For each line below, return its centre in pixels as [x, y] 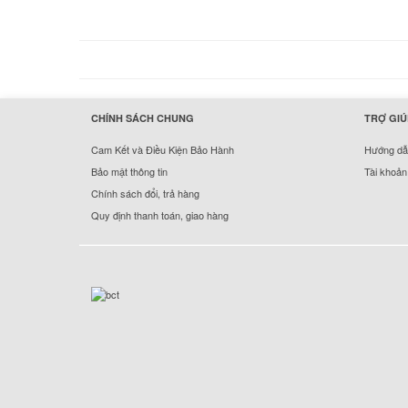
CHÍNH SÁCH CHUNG [143, 117]
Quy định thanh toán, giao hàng [160, 214]
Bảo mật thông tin [129, 171]
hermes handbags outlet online [79, 109]
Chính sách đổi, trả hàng [145, 193]
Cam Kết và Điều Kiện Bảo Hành [163, 149]
